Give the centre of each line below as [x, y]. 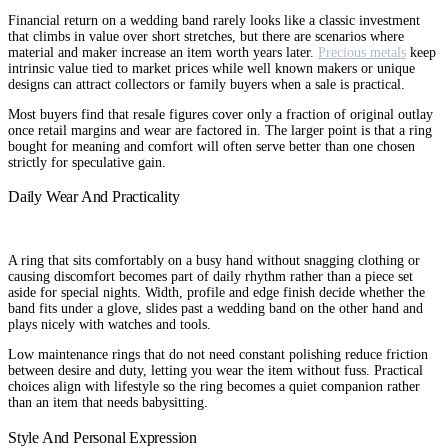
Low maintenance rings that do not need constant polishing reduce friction [218, 355]
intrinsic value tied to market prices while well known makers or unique [211, 68]
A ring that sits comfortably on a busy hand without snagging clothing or [214, 261]
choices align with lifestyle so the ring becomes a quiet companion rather [214, 387]
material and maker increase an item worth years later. [163, 52]
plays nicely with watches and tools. [109, 325]
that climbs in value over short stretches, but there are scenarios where [206, 36]
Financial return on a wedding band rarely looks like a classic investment [214, 20]
